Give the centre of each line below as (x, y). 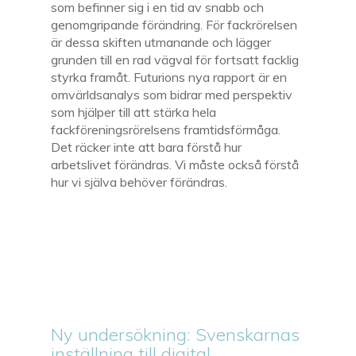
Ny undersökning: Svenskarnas (176, 334)
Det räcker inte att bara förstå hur (147, 147)
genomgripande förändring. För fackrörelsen (174, 24)
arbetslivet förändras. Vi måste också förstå (175, 164)
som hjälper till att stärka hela (134, 112)
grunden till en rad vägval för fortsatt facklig (175, 59)
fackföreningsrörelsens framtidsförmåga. (166, 129)
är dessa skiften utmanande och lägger (161, 42)
